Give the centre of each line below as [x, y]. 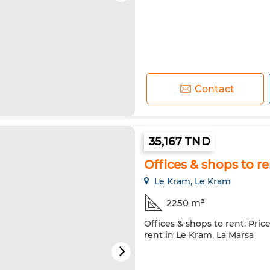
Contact [214, 89]
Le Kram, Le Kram [191, 181]
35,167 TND [180, 142]
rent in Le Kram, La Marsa [199, 235]
